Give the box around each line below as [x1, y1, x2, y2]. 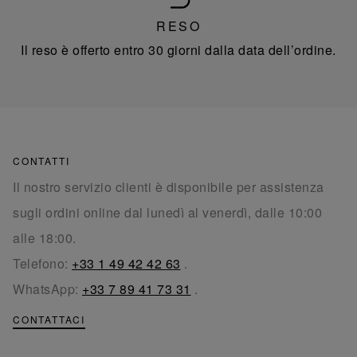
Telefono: [13, 254, 72, 273]
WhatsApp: [13, 280, 82, 299]
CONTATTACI [13, 312, 85, 327]
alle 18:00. [13, 229, 76, 248]
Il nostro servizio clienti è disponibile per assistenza [13, 178, 324, 197]
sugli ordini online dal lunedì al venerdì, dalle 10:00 [13, 203, 322, 222]
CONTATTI [13, 154, 70, 168]
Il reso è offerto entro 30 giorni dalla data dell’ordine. [21, 41, 336, 60]
